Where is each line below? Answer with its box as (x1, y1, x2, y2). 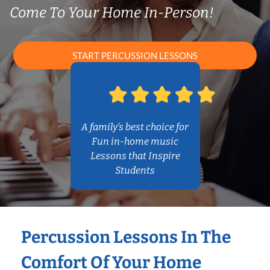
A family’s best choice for (81, 121, 189, 133)
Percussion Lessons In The (21, 227, 231, 248)
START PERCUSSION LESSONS (72, 50, 198, 61)
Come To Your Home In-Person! (10, 4, 214, 21)
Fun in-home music (92, 136, 178, 148)
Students (115, 165, 155, 177)
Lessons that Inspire (90, 150, 180, 162)
